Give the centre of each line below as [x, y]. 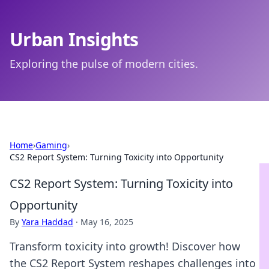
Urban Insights [74, 39]
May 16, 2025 [107, 222]
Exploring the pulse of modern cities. [104, 64]
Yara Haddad [47, 222]
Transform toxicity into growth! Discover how [125, 246]
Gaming [51, 145]
